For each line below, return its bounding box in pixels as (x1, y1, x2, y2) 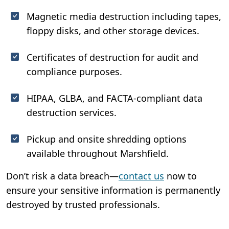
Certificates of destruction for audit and (27, 51, 198, 63)
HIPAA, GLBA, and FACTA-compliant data (27, 91, 202, 104)
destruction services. (27, 106, 117, 119)
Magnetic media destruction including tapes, (27, 10, 221, 22)
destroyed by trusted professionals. (6, 198, 160, 211)
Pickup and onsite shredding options (27, 132, 187, 145)
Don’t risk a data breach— (6, 169, 119, 182)
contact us (119, 169, 164, 182)
